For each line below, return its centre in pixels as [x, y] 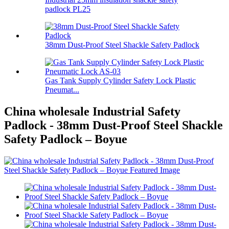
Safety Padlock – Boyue [66, 139]
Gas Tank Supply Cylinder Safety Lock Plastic [120, 81]
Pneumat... [62, 90]
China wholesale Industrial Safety [92, 112]
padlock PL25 [68, 9]
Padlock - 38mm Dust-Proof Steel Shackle [113, 125]
